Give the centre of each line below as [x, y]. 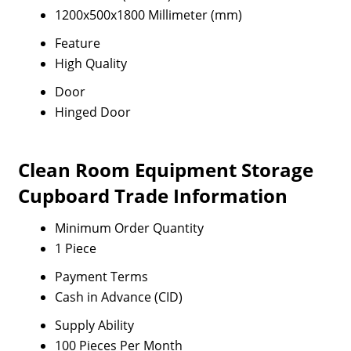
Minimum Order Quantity [129, 228]
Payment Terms [101, 277]
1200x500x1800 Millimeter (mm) [148, 15]
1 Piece [75, 248]
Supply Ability [94, 325]
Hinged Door [92, 112]
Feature [77, 43]
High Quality [90, 63]
